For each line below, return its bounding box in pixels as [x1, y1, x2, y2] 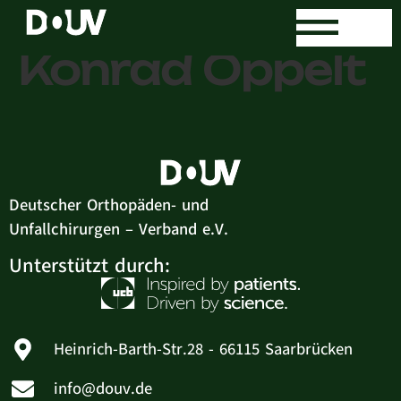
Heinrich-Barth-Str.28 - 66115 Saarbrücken [54, 338, 354, 361]
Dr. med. [18, 3, 207, 53]
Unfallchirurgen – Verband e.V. [9, 218, 228, 240]
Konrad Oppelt [18, 45, 365, 95]
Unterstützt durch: [9, 252, 170, 280]
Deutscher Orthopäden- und [9, 194, 209, 216]
